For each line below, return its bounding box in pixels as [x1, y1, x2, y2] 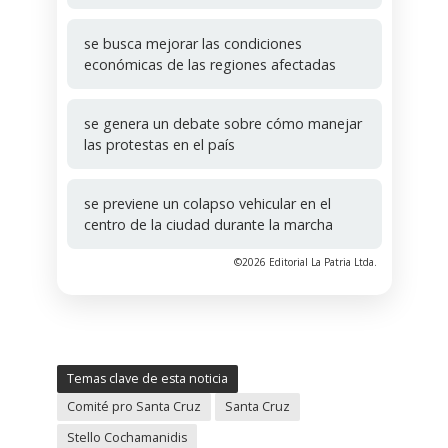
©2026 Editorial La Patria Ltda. [233, 254, 377, 269]
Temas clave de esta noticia [66, 369, 228, 387]
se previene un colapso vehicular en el [83, 193, 331, 213]
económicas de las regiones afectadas [83, 54, 336, 74]
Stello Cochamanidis [66, 428, 187, 446]
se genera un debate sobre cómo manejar [83, 113, 362, 133]
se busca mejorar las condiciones [83, 33, 302, 53]
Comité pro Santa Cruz [66, 397, 201, 415]
